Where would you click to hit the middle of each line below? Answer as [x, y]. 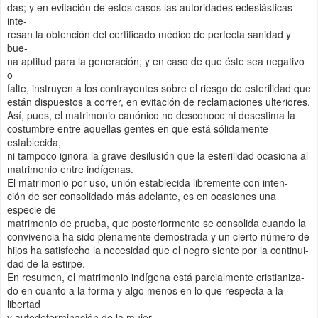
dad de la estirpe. [46, 263]
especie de [32, 209]
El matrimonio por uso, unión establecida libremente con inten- [148, 182]
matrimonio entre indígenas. [70, 169]
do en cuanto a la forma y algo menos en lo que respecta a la [145, 290]
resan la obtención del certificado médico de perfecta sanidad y [149, 34]
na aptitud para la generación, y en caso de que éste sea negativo [156, 61]
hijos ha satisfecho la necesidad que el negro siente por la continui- [158, 250]
